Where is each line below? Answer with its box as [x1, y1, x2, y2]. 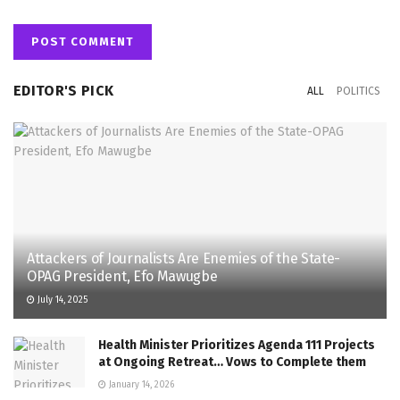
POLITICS [337, 85, 380, 98]
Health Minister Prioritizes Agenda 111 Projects [98, 337, 375, 354]
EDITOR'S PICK [13, 82, 114, 100]
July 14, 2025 [35, 295, 87, 306]
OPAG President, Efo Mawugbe [27, 268, 218, 286]
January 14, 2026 [106, 379, 174, 391]
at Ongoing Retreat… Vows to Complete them [98, 354, 366, 371]
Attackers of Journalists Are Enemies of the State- [27, 250, 340, 268]
